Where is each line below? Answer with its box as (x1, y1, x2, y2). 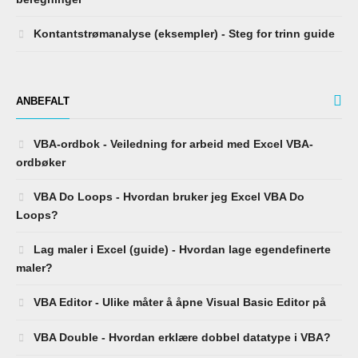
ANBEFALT (16, 95, 70, 108)
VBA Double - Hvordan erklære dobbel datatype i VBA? (30, 331, 331, 344)
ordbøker (16, 156, 66, 169)
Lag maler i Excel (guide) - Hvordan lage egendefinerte (30, 243, 331, 257)
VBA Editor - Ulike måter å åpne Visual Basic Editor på (30, 296, 326, 309)
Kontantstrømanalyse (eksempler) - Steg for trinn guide (30, 27, 335, 41)
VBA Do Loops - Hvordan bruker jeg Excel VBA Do (30, 190, 304, 204)
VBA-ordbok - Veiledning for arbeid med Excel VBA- (30, 137, 313, 151)
